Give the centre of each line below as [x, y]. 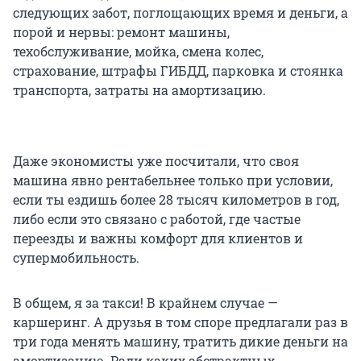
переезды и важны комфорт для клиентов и [158, 238]
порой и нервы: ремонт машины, [121, 31]
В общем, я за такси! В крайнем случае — [145, 302]
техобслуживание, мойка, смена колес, [138, 51]
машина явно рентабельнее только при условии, [173, 180]
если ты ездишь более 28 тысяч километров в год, [176, 199]
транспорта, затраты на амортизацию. [139, 89]
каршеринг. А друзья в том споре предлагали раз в [180, 322]
